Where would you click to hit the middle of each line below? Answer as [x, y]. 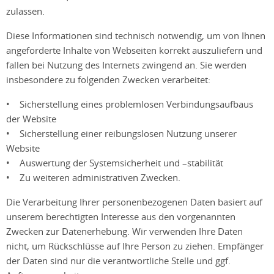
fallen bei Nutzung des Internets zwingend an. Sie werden [126, 65]
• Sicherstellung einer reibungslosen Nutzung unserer [121, 133]
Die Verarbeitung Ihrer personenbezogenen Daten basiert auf [134, 202]
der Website [31, 118]
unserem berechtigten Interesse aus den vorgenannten [121, 216]
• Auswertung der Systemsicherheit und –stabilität [115, 162]
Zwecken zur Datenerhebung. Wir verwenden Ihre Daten [124, 231]
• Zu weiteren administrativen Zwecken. [93, 177]
